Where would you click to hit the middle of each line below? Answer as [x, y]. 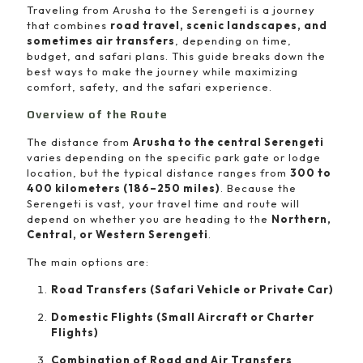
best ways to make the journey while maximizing [162, 71]
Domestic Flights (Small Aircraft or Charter [183, 317]
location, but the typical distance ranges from [158, 173]
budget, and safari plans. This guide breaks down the [176, 56]
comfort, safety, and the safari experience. [149, 87]
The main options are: [88, 262]
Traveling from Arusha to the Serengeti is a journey [171, 10]
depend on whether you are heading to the [149, 219]
